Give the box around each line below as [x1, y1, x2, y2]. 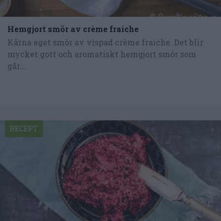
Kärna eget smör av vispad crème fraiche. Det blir [7, 37, 203, 47]
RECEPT [10, 123, 38, 133]
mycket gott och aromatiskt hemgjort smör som [7, 48, 196, 59]
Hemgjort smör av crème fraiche [7, 23, 139, 34]
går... [7, 60, 26, 71]
